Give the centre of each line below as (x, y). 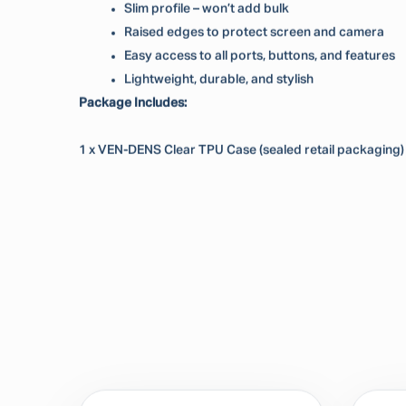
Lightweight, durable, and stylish (219, 79)
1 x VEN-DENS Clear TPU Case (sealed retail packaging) (242, 150)
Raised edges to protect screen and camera (254, 32)
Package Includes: (133, 103)
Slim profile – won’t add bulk (207, 9)
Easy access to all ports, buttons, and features (260, 56)
